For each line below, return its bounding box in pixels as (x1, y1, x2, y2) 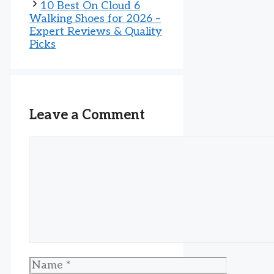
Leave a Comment (29, 107, 145, 124)
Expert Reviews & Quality (29, 25, 162, 39)
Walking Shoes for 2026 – (29, 12, 161, 26)
